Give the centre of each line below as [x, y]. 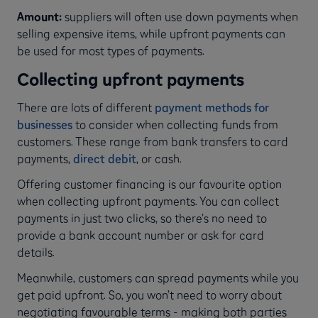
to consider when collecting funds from [175, 124]
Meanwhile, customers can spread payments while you [158, 277]
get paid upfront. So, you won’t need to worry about [149, 294]
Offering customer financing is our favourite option [149, 183]
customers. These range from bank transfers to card [153, 141]
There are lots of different [86, 107]
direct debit [105, 158]
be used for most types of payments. [111, 50]
